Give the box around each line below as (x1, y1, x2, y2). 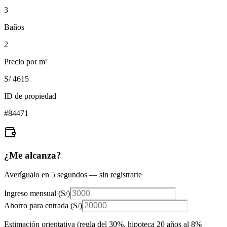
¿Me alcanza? (4, 149, 61, 161)
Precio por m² (4, 57, 48, 66)
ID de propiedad (4, 91, 56, 100)
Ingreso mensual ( (4, 189, 61, 198)
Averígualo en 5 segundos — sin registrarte (4, 170, 142, 179)
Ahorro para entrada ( (4, 201, 73, 210)
